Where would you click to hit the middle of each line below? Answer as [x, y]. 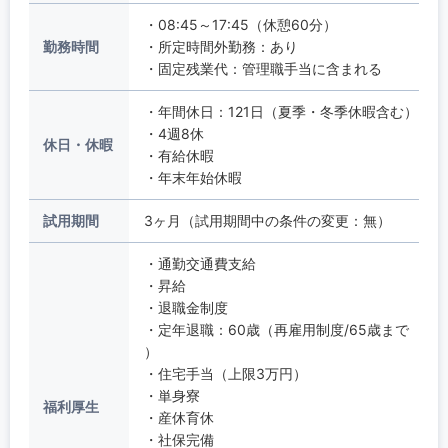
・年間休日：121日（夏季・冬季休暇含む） [280, 111]
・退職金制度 [185, 307]
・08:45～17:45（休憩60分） [240, 24]
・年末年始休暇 [192, 177]
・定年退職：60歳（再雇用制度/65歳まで [276, 329]
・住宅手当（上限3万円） [225, 373]
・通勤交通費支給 [199, 263]
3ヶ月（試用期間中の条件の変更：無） [267, 220]
